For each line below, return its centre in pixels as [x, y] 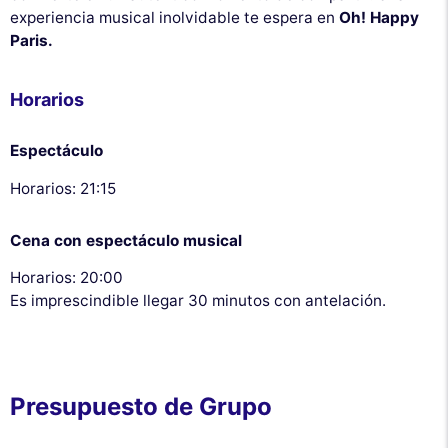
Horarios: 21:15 [63, 188]
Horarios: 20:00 [66, 277]
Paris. [31, 40]
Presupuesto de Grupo [141, 406]
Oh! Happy [379, 17]
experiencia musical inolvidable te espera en [174, 17]
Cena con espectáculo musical [126, 240]
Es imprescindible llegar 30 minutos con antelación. [198, 300]
